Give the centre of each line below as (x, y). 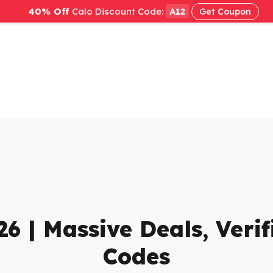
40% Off (49, 11)
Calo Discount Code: (118, 11)
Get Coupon (225, 12)
